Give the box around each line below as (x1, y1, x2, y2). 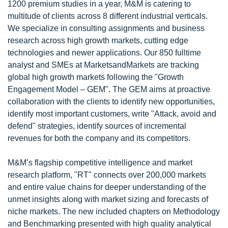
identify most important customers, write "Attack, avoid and (8, 109, 216, 118)
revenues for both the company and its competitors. (8, 134, 190, 142)
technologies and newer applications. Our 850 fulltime (8, 48, 201, 57)
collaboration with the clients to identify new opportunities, (8, 97, 215, 106)
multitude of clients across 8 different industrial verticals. (8, 12, 208, 20)
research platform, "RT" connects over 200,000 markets (8, 170, 206, 179)
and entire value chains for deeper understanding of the (8, 183, 206, 191)
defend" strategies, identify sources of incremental (8, 122, 186, 130)
